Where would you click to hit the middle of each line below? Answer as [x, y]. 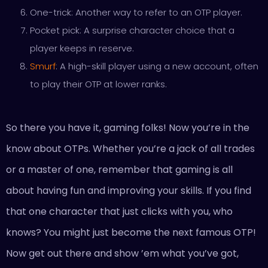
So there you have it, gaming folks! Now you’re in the [128, 128]
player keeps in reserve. [82, 48]
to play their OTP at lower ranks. [98, 84]
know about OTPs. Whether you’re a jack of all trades [130, 149]
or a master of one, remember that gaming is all [119, 170]
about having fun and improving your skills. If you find [129, 191]
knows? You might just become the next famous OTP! [131, 232]
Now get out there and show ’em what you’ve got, [122, 253]
